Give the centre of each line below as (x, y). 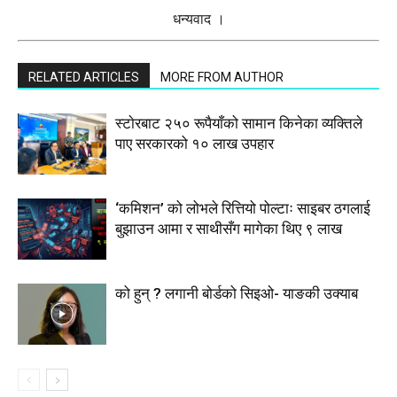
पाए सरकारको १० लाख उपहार (195, 144)
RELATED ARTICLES (84, 77)
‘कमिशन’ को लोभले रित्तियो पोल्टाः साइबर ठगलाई (243, 208)
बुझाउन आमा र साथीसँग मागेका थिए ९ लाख (229, 229)
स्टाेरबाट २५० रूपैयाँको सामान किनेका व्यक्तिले (239, 123)
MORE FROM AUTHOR (222, 77)
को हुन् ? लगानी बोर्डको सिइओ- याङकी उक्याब (237, 293)
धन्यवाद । (198, 19)
